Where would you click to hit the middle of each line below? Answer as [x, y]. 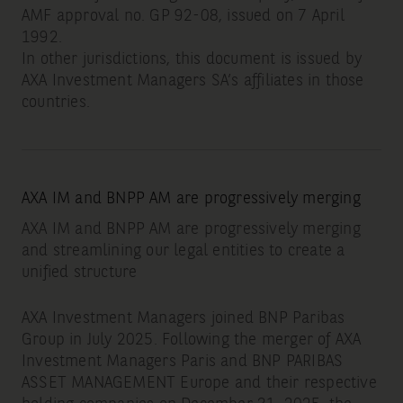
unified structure [79, 273]
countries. [55, 103]
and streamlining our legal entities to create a [183, 251]
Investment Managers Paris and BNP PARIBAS [182, 362]
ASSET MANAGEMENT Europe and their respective [199, 384]
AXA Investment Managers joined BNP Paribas [183, 319]
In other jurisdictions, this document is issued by [191, 60]
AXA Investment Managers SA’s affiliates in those [193, 81]
